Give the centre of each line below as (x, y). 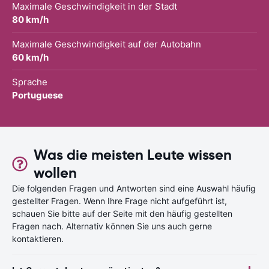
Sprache (30, 82)
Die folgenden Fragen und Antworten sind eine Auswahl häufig (134, 188)
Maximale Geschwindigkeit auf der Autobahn (107, 44)
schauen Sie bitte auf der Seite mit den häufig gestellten (122, 213)
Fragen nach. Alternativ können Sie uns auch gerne (112, 226)
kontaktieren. (38, 238)
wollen (55, 173)
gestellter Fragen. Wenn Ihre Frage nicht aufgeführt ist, (119, 201)
